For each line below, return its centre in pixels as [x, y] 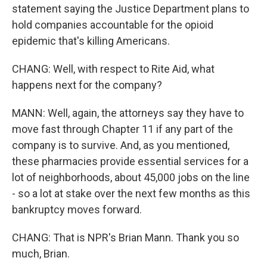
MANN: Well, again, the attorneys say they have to [128, 113]
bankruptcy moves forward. [77, 209]
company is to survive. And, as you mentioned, [121, 145]
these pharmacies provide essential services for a [130, 161]
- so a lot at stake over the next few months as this [131, 193]
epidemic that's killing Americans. [91, 41]
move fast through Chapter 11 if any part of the [122, 129]
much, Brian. [41, 254]
